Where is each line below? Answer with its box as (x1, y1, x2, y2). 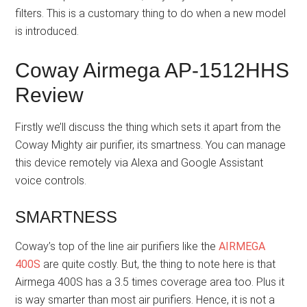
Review (15, 84, 84, 107)
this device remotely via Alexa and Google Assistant (15, 156, 264, 170)
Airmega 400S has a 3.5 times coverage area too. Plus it (15, 275, 285, 289)
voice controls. (15, 174, 87, 188)
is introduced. (15, 25, 79, 38)
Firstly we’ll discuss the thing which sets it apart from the (15, 121, 282, 134)
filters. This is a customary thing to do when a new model (15, 7, 286, 21)
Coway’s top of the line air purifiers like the (15, 240, 219, 254)
